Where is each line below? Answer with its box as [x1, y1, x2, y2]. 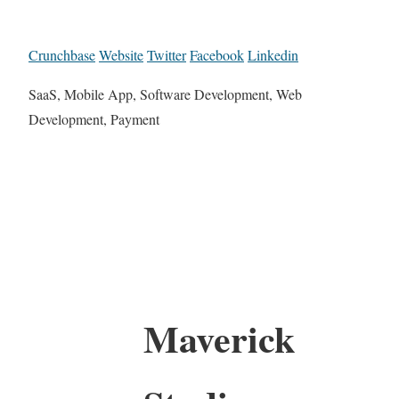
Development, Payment [28, 110, 159, 129]
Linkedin [248, 45, 298, 65]
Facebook [190, 45, 244, 65]
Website [99, 45, 143, 65]
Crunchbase [28, 45, 95, 65]
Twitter [147, 45, 186, 65]
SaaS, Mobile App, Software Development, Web [28, 85, 302, 104]
